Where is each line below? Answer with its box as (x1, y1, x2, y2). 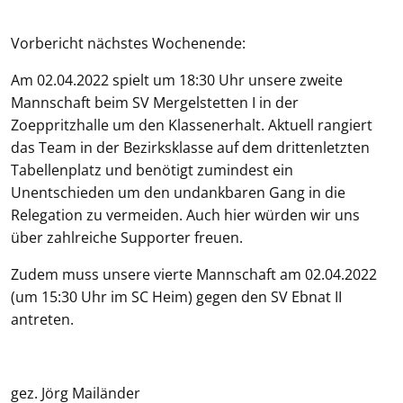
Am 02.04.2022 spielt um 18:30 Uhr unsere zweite (11, 70, 343, 90)
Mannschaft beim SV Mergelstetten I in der (11, 93, 299, 112)
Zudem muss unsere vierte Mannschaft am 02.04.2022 (11, 264, 377, 284)
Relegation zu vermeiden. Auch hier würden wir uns (11, 205, 360, 225)
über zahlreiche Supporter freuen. (11, 228, 243, 247)
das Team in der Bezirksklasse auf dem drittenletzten (11, 138, 370, 157)
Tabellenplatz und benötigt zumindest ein (11, 160, 293, 180)
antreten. (11, 309, 74, 329)
